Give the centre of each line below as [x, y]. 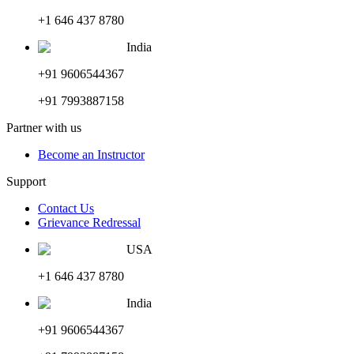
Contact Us [66, 208]
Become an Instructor [91, 154]
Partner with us [44, 127]
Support [26, 181]
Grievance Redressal [89, 222]
